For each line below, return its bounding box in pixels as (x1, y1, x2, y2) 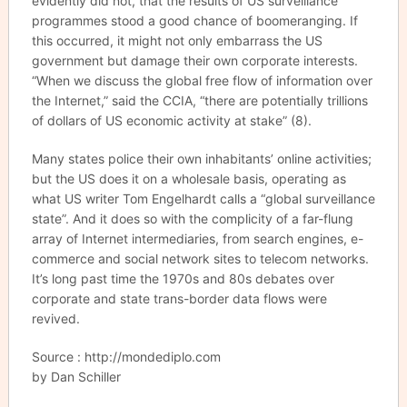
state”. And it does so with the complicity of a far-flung (31, 211, 353, 226)
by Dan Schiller (31, 369, 121, 384)
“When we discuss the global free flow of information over (31, 73, 372, 88)
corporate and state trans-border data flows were (31, 291, 327, 306)
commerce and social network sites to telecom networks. (31, 251, 369, 266)
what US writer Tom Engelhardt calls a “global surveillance (31, 191, 375, 206)
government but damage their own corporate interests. (31, 53, 358, 68)
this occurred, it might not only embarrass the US (31, 33, 323, 48)
